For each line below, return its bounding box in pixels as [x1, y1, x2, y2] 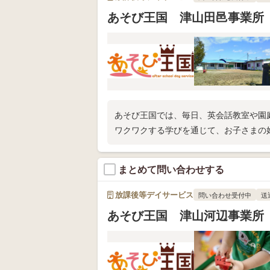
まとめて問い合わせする [118, 162, 224, 176]
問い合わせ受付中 [198, 190, 251, 199]
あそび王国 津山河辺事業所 [107, 207, 264, 224]
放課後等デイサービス [113, 189, 193, 200]
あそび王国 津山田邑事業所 [107, 8, 264, 25]
